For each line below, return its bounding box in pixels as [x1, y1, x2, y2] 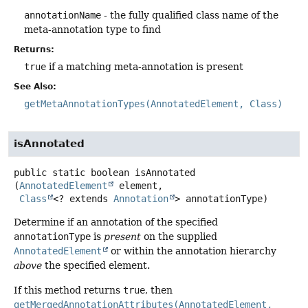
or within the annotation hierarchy [108, 245, 276, 257]
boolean [91, 167, 129, 179]
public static [14, 167, 85, 179]
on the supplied [141, 231, 217, 243]
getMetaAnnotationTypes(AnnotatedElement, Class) [24, 98, 283, 110]
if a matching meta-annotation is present [46, 61, 243, 73]
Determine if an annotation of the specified [14, 217, 218, 228]
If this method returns [14, 284, 123, 296]
